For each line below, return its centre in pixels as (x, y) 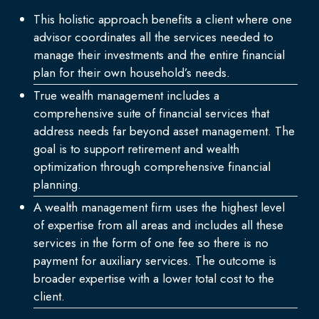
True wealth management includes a (127, 96)
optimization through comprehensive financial (152, 167)
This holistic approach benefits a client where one (163, 20)
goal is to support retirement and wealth (137, 149)
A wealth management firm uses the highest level (159, 208)
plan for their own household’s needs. (132, 73)
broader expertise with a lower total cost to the (154, 279)
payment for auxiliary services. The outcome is (155, 261)
